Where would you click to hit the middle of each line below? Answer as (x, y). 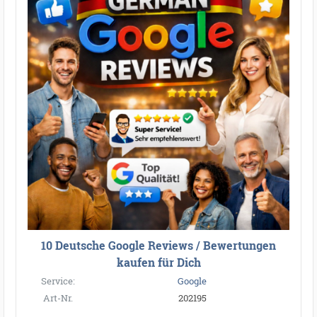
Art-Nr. (58, 298)
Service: (58, 281)
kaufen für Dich (158, 262)
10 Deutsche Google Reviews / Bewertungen (158, 245)
